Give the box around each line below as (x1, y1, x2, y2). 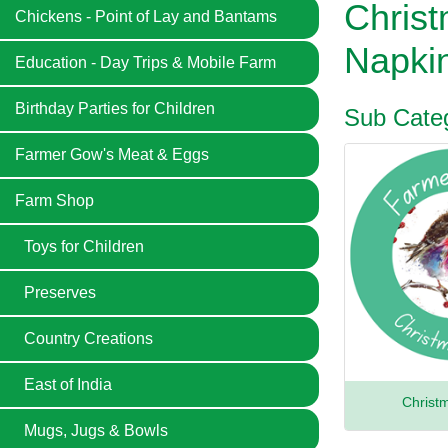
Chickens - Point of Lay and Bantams (15, 8, 277, 25)
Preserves (24, 284, 96, 301)
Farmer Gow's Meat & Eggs (15, 146, 209, 163)
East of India (24, 376, 112, 393)
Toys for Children (24, 238, 144, 255)
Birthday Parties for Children (15, 100, 215, 117)
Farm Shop (15, 192, 94, 209)
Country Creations (24, 330, 153, 347)
